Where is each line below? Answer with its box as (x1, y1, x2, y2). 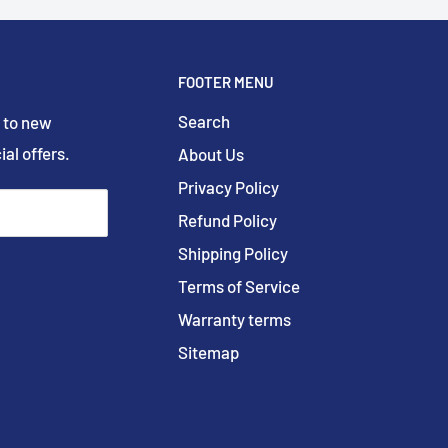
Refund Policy (178, 210, 277, 231)
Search (178, 111, 230, 132)
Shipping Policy (178, 243, 288, 264)
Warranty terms (178, 309, 291, 330)
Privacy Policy (178, 177, 279, 198)
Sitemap (178, 342, 239, 363)
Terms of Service (178, 276, 300, 297)
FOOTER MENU (178, 72, 274, 91)
